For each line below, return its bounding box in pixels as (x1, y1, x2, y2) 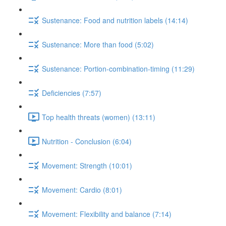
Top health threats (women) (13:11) (42, 111, 155, 122)
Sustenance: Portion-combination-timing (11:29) (42, 63, 195, 74)
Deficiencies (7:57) (42, 87, 101, 98)
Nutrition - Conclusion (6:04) (42, 136, 132, 146)
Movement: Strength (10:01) (42, 160, 132, 171)
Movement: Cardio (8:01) (42, 184, 122, 195)
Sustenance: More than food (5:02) (42, 39, 154, 49)
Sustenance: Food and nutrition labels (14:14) (42, 15, 188, 25)
